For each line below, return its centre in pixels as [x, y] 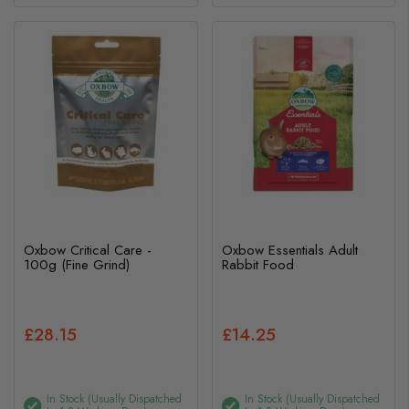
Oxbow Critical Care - [88, 250]
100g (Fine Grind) [77, 265]
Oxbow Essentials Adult [289, 250]
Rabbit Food [257, 265]
